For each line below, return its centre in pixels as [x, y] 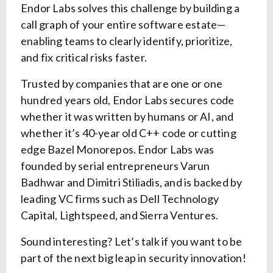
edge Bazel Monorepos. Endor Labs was [118, 150]
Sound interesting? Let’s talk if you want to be [132, 242]
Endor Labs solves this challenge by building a [130, 8]
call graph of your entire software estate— [123, 25]
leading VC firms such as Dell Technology [120, 199]
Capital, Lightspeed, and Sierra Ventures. [120, 215]
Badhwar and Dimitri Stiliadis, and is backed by [132, 183]
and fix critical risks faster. [84, 58]
